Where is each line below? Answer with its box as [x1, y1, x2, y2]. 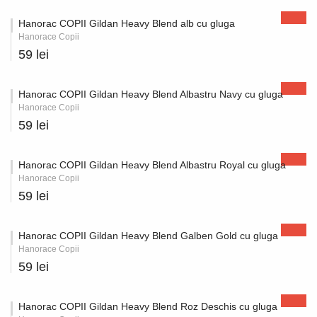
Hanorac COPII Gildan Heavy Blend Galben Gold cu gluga [18, 230, 278, 241]
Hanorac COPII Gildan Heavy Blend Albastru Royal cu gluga [18, 159, 286, 171]
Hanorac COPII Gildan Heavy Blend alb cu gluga [18, 18, 235, 29]
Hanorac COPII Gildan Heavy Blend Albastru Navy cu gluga [18, 88, 283, 100]
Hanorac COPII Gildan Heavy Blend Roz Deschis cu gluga [18, 301, 277, 312]
